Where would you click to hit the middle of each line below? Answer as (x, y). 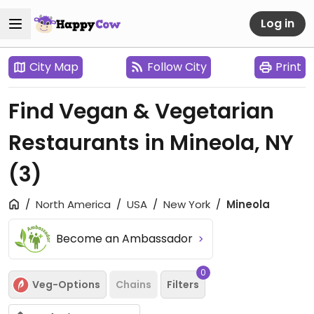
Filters (183, 284)
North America (73, 204)
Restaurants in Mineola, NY (151, 143)
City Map (54, 67)
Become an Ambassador (126, 239)
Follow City (177, 67)
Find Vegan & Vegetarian (141, 111)
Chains (134, 284)
